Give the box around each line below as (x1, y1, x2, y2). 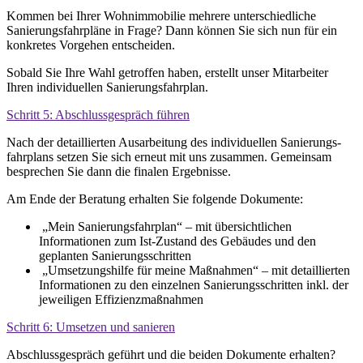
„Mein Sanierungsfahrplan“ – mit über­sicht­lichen (42, 219, 292, 233)
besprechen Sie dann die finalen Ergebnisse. (6, 164, 231, 178)
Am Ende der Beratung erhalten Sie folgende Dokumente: (6, 191, 303, 206)
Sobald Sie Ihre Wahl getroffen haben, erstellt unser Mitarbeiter (6, 65, 328, 79)
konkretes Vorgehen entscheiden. (6, 37, 175, 52)
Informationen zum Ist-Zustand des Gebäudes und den (39, 233, 316, 248)
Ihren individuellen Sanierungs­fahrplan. (6, 79, 208, 94)
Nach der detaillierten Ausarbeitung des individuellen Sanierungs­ (6, 135, 341, 149)
